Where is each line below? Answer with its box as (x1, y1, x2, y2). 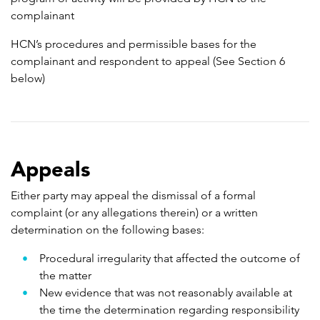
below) (11, 71, 45, 86)
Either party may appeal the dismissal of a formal (11, 189, 256, 203)
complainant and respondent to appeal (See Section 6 (11, 54, 285, 69)
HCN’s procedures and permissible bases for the (11, 37, 256, 51)
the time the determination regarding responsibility (39, 303, 299, 317)
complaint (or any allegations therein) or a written (11, 206, 258, 220)
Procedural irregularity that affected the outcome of (39, 251, 300, 266)
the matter (39, 269, 91, 283)
